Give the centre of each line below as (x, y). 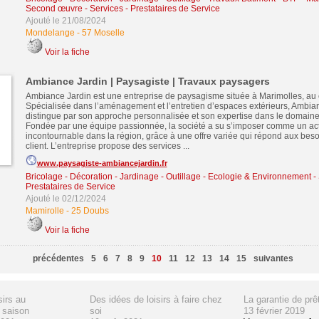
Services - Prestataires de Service (155, 9)
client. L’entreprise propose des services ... (107, 146)
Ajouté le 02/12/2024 (66, 199)
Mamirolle (45, 211)
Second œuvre (54, 9)
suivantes (273, 258)
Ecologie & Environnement (259, 177)
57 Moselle (103, 33)
